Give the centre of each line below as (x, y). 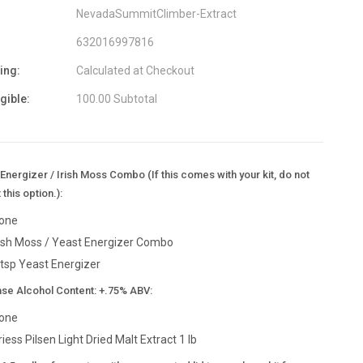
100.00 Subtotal (116, 99)
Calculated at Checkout (135, 70)
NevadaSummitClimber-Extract (156, 14)
